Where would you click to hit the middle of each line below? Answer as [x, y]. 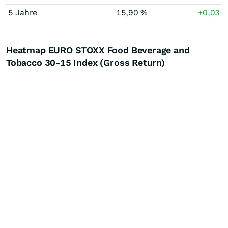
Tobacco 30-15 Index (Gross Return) [85, 62]
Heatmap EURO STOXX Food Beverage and [98, 50]
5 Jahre [23, 12]
